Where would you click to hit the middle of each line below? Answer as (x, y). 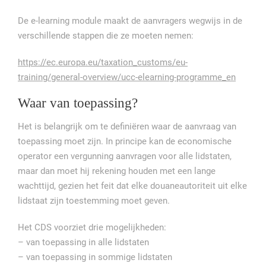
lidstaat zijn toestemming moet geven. (94, 201)
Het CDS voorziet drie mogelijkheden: (92, 228)
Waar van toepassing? (78, 103)
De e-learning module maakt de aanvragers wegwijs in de (130, 21)
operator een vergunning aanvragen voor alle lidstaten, (125, 156)
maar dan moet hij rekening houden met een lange (117, 171)
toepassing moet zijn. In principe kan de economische (125, 142)
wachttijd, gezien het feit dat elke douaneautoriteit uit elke (132, 186)
